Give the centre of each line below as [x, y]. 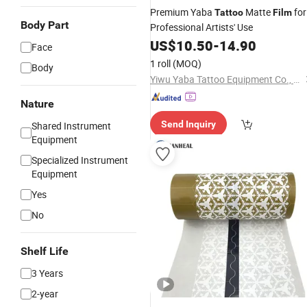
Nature [37, 104]
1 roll [160, 63]
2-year [45, 294]
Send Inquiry [188, 124]
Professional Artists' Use [201, 27]
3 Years [47, 273]
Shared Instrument [71, 126]
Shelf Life [45, 251]
